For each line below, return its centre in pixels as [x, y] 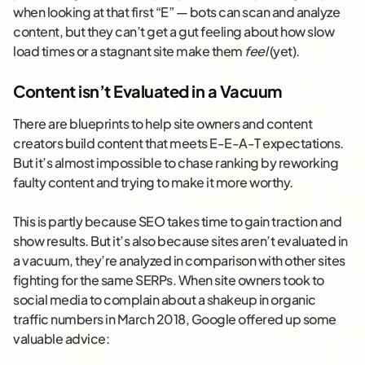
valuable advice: [61, 339]
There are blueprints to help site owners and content [163, 124]
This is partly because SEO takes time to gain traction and [177, 222]
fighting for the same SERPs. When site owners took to [169, 280]
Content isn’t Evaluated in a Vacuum [147, 91]
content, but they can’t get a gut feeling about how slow [174, 32]
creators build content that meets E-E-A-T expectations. [178, 143]
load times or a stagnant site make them [129, 51]
